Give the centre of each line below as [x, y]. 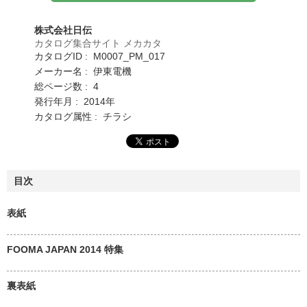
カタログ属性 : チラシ [83, 116]
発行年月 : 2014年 [75, 101]
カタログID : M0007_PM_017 [100, 56]
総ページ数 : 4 [66, 86]
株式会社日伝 [63, 30]
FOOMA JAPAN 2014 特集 [65, 249]
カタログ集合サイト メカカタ [98, 43]
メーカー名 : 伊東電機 [83, 71]
